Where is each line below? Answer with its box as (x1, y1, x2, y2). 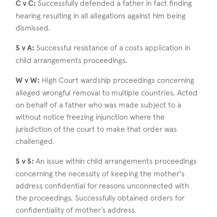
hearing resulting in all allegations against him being (15, 11, 186, 20)
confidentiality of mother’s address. (15, 205, 137, 215)
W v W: (15, 75, 40, 85)
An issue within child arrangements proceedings (34, 156, 197, 166)
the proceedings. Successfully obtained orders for (15, 193, 185, 202)
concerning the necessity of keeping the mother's (15, 169, 185, 178)
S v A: (15, 43, 34, 53)
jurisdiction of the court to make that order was (15, 124, 177, 134)
